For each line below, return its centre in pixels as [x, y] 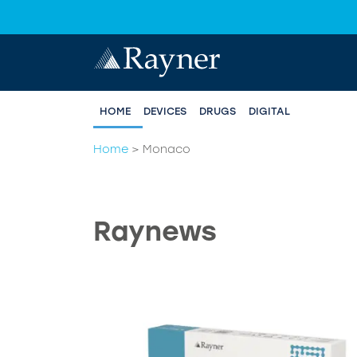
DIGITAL [269, 112]
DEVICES [165, 112]
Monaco [167, 149]
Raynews [155, 231]
